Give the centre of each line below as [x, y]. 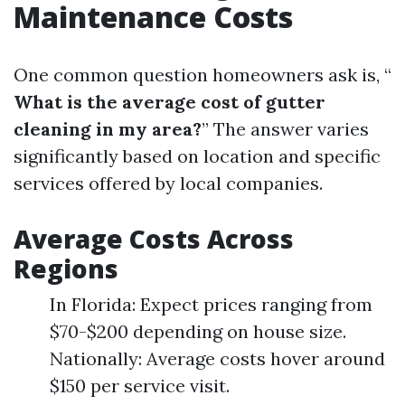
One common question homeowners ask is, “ [202, 75]
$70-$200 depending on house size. [198, 331]
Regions [66, 268]
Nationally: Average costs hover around [217, 358]
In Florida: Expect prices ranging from [211, 304]
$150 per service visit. [140, 386]
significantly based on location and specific [197, 156]
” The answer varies [285, 129]
